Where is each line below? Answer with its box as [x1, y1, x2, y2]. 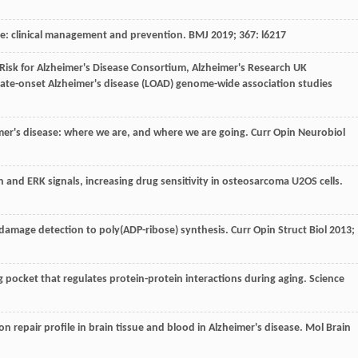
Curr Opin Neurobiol [251, 126, 345, 139]
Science [309, 272, 344, 285]
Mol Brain [305, 321, 351, 334]
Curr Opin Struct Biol [231, 224, 327, 237]
